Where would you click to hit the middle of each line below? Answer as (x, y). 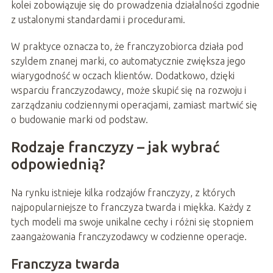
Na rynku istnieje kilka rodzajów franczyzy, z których (123, 193)
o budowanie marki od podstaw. (79, 120)
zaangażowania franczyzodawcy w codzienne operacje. (129, 237)
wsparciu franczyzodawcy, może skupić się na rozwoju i (128, 90)
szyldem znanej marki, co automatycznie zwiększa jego (128, 61)
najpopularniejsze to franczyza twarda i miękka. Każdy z (131, 207)
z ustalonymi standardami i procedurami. (98, 20)
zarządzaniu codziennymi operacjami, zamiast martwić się (134, 105)
